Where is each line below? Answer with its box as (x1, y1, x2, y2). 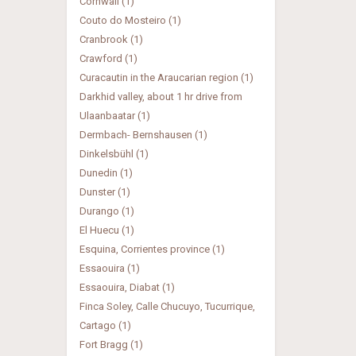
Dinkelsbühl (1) (79, 148, 149, 160)
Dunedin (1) (79, 167, 133, 179)
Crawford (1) (79, 52, 137, 64)
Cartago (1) (79, 319, 131, 331)
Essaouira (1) (79, 262, 140, 274)
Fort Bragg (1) (79, 339, 143, 350)
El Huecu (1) (79, 224, 134, 236)
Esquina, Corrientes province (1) (79, 243, 225, 255)
